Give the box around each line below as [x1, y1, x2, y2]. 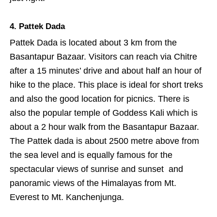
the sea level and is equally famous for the [10, 150, 172, 160]
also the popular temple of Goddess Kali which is [10, 108, 198, 118]
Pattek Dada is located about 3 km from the [10, 37, 177, 47]
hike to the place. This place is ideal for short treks [10, 79, 203, 90]
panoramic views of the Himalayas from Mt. [10, 178, 176, 188]
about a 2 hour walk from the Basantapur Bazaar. [10, 122, 199, 132]
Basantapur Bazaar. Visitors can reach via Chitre [10, 51, 197, 62]
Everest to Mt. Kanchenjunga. [10, 192, 124, 202]
